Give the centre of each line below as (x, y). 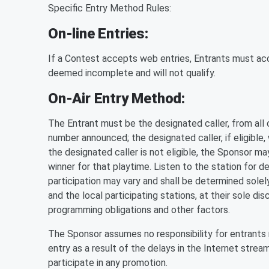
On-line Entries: (98, 34)
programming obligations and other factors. (139, 210)
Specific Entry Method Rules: (110, 8)
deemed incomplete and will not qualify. (132, 73)
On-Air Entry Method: (116, 98)
